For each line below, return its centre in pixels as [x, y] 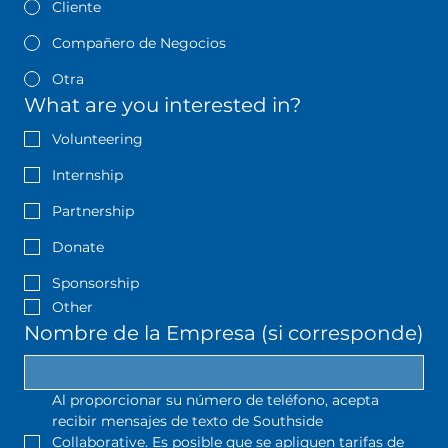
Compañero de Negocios [138, 43]
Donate [77, 247]
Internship [87, 175]
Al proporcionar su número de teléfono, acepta [215, 400]
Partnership [92, 211]
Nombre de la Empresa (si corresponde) [223, 333]
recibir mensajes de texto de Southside [187, 421]
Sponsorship [95, 283]
